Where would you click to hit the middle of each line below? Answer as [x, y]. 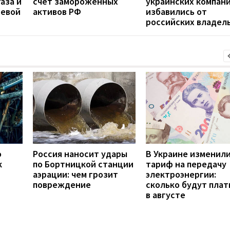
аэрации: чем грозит [75, 174]
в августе [166, 195]
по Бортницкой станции [83, 164]
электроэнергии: [181, 174]
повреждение [62, 184]
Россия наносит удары [80, 154]
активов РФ [57, 11]
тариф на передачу [186, 164]
